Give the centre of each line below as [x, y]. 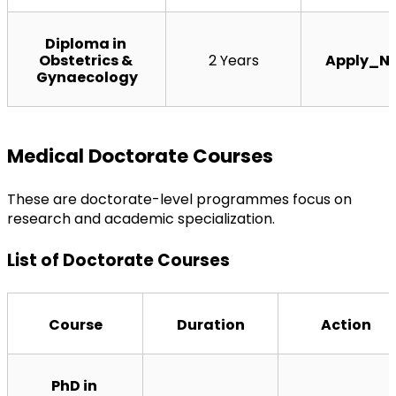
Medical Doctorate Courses [140, 156]
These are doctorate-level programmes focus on [179, 199]
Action [346, 324]
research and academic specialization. [141, 218]
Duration [210, 324]
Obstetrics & [85, 60]
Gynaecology [87, 77]
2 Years [233, 60]
